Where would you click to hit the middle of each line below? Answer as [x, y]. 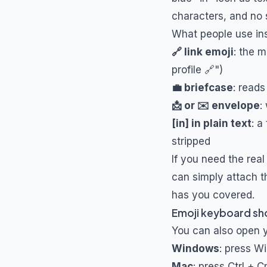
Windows [195, 249]
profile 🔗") [197, 70]
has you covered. [213, 195]
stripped [191, 141]
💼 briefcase [202, 88]
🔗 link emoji [203, 52]
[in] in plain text [212, 123]
